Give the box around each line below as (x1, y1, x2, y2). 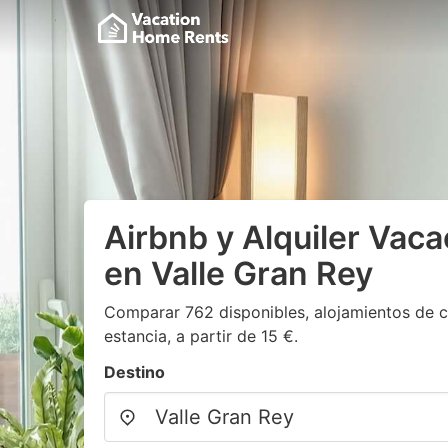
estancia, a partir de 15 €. (104, 326, 298, 346)
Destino (104, 362, 165, 382)
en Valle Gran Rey (104, 254, 373, 293)
